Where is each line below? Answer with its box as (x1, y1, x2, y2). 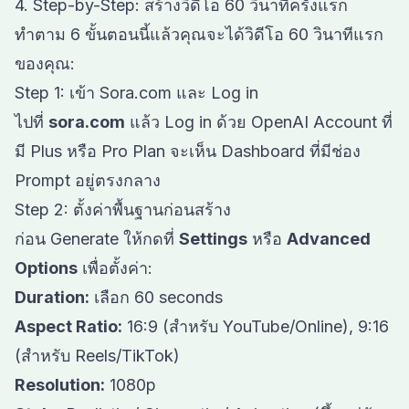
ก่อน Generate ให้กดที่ (15, 229, 179, 248)
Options (15, 258, 78, 278)
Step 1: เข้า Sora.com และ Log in (15, 83, 258, 102)
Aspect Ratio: (15, 317, 122, 336)
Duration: (15, 288, 89, 307)
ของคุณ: (15, 54, 75, 73)
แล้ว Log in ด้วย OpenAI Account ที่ (125, 112, 393, 131)
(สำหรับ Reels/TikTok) (15, 346, 180, 365)
